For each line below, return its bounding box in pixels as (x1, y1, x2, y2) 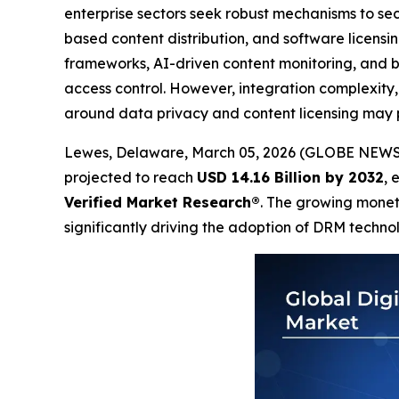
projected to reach (64, 167, 197, 186)
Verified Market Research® (64, 192, 260, 211)
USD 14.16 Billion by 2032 (197, 167, 384, 186)
